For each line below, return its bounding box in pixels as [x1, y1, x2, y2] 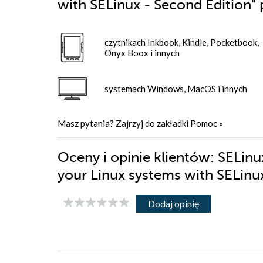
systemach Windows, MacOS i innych [104, 83, 247, 95]
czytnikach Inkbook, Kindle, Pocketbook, [104, 37, 259, 48]
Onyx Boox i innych [104, 48, 180, 59]
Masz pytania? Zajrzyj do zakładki [58, 118, 190, 129]
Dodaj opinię [148, 198, 199, 210]
